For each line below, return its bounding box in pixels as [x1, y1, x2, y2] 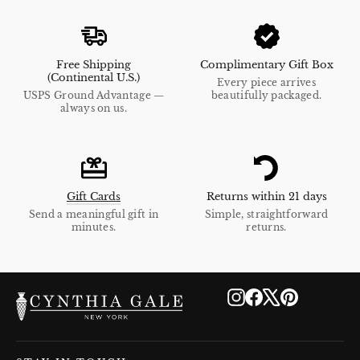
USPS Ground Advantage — [22, 88, 165, 101]
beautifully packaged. [211, 88, 322, 101]
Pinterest [297, 287, 352, 302]
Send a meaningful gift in [28, 207, 159, 220]
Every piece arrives [217, 76, 316, 88]
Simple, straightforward [204, 207, 329, 220]
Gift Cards [67, 189, 121, 203]
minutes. [71, 220, 117, 233]
